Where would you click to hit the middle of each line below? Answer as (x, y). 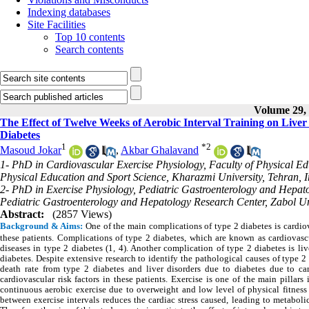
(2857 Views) (82, 214)
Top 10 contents (90, 37)
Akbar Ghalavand (160, 150)
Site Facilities (57, 24)
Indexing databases (69, 12)
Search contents (89, 49)
